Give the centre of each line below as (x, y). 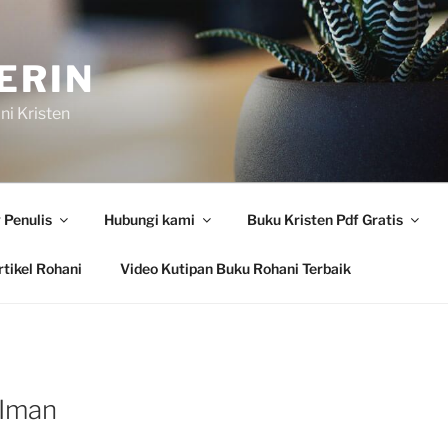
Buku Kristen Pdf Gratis (324, 219)
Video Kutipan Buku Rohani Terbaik (235, 268)
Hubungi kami (149, 219)
